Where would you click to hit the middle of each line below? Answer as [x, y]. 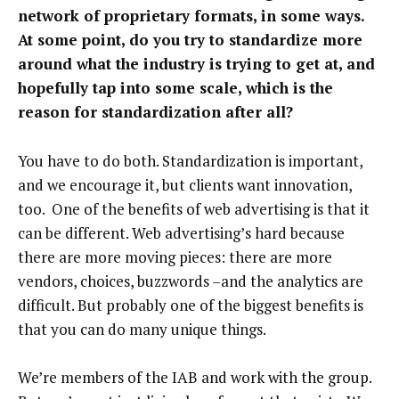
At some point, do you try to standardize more [190, 40]
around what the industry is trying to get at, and [196, 64]
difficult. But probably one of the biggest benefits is [191, 305]
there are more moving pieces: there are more [175, 256]
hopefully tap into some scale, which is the [175, 88]
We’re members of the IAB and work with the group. [195, 378]
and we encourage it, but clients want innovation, [185, 184]
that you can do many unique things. [142, 329]
